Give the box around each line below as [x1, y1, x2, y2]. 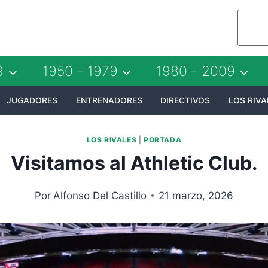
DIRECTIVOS [160, 95, 211, 105]
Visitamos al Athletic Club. [10, 151, 258, 175]
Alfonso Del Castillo [53, 189, 147, 202]
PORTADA [144, 135, 182, 144]
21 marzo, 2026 [158, 189, 233, 202]
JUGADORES [6, 95, 57, 105]
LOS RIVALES [86, 135, 137, 144]
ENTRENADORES [75, 95, 142, 105]
